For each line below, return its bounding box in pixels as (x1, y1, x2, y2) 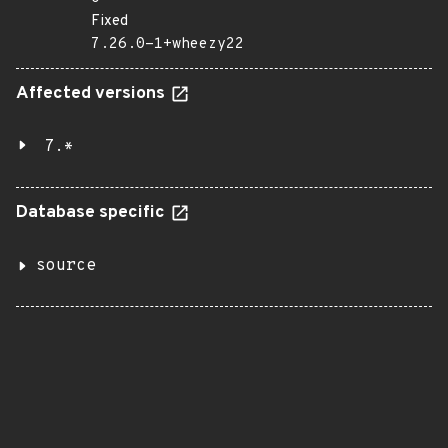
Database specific (16, 202, 169, 224)
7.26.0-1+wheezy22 (91, 35, 244, 54)
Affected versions (16, 83, 169, 105)
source (36, 256, 96, 276)
